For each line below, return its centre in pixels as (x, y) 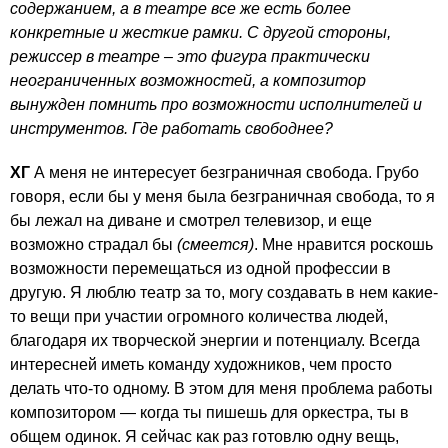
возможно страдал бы (93, 245)
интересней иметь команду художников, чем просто (201, 365)
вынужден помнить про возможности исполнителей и (216, 105)
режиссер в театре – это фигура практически (190, 57)
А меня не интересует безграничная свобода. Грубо (224, 173)
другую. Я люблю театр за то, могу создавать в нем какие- (224, 293)
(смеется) (215, 245)
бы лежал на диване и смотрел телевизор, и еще (191, 221)
